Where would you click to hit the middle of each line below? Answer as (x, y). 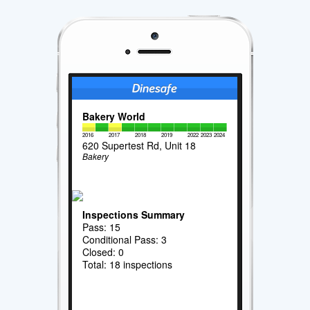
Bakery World (114, 116)
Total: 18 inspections (128, 264)
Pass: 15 (102, 227)
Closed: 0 (103, 252)
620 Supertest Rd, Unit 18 (139, 145)
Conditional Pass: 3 (125, 239)
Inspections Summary (134, 214)
